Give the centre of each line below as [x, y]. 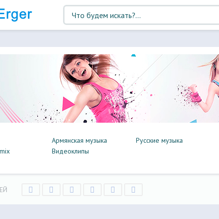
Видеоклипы [70, 151]
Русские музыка [159, 140]
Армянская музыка [79, 140]
